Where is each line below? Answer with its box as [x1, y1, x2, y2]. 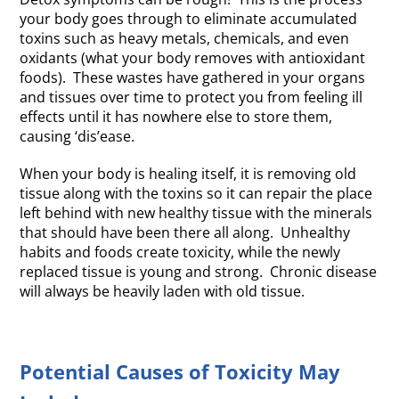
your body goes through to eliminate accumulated [20, 9, 358, 29]
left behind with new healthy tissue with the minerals [20, 203, 373, 224]
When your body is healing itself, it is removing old [20, 164, 357, 184]
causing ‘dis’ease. [20, 126, 135, 147]
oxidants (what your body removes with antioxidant [20, 48, 366, 69]
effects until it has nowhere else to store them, [20, 107, 333, 127]
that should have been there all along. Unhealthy [20, 223, 351, 243]
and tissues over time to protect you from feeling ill [20, 87, 363, 108]
